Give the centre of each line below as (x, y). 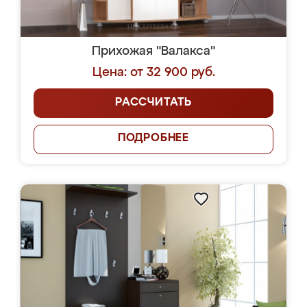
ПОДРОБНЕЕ (153, 138)
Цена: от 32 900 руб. (153, 73)
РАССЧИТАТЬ (153, 103)
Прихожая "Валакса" (153, 51)
